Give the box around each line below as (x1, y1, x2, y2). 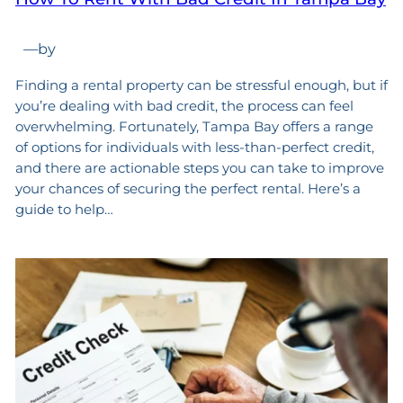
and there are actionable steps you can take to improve (14, 158, 384, 176)
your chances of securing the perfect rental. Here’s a (14, 179, 361, 197)
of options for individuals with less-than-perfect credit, (14, 138, 374, 156)
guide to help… (14, 200, 113, 218)
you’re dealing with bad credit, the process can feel (14, 96, 354, 114)
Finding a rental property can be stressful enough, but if (14, 76, 388, 94)
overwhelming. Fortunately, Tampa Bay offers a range (14, 117, 373, 135)
